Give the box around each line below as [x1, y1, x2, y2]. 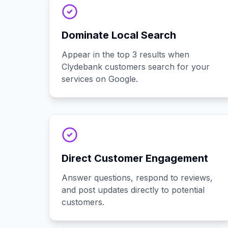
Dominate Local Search [62, 29, 176, 41]
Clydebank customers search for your [62, 62, 210, 72]
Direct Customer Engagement [62, 152, 208, 164]
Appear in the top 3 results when [62, 49, 189, 60]
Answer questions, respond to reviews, [62, 173, 213, 183]
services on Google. [62, 74, 138, 84]
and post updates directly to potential [62, 185, 205, 195]
